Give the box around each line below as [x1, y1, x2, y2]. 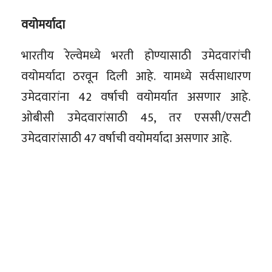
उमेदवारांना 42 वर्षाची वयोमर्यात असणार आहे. [21, 86, 251, 107]
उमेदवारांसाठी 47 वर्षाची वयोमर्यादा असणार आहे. [21, 127, 232, 149]
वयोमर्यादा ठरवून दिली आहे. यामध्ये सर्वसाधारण [21, 66, 251, 87]
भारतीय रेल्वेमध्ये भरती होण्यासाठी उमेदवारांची [21, 45, 251, 66]
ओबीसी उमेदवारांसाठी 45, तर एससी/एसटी [21, 107, 251, 128]
